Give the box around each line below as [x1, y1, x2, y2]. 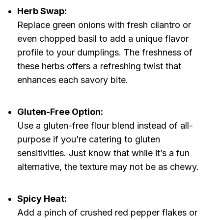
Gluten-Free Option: [17, 107, 103, 117]
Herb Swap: [17, 6, 67, 17]
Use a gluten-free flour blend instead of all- [17, 120, 193, 131]
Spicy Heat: [17, 193, 67, 204]
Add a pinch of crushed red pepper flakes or [17, 207, 197, 218]
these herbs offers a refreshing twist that [17, 61, 181, 72]
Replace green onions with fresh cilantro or [17, 20, 191, 30]
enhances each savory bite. [17, 75, 128, 85]
